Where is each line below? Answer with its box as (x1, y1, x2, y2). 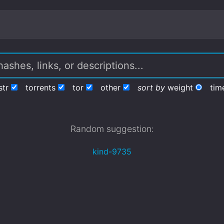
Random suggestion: (70, 123, 154, 134)
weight (167, 82, 193, 92)
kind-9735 (92, 146, 131, 156)
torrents (25, 82, 55, 92)
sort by (137, 82, 165, 92)
